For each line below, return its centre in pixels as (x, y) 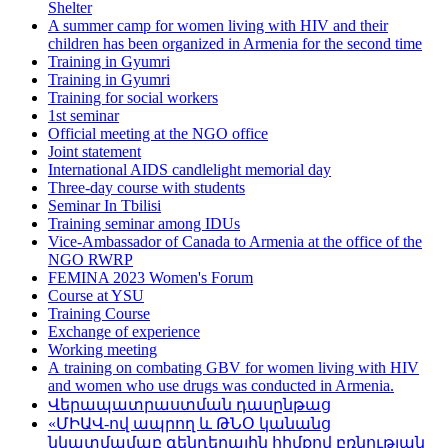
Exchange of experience (124, 332)
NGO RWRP (90, 260)
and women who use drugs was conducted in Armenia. (221, 386)
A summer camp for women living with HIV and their (218, 26)
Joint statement (94, 152)
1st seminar (83, 116)
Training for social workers (133, 98)
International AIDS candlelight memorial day (189, 170)
